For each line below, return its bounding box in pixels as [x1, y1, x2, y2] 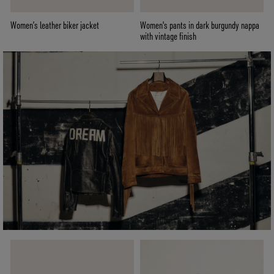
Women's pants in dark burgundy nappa [140, 19, 259, 32]
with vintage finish [140, 30, 196, 43]
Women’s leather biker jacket [10, 19, 99, 32]
